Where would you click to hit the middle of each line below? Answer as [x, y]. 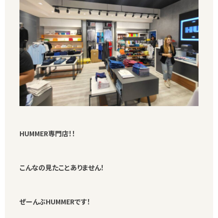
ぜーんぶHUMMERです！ [55, 202]
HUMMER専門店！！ [54, 134]
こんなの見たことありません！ [62, 168]
